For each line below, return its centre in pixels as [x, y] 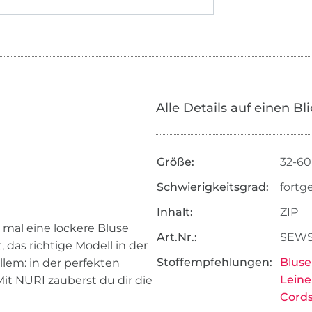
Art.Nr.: [177, 237]
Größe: [175, 162]
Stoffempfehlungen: [214, 263]
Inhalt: [174, 212]
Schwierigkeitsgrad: [212, 187]
